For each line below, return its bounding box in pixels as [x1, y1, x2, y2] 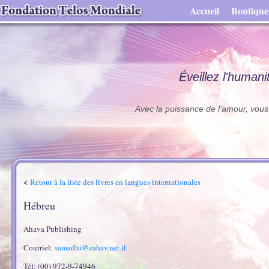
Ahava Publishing [23, 223, 82, 234]
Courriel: [23, 242, 55, 253]
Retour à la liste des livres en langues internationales [30, 177, 201, 187]
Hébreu [23, 198, 55, 213]
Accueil [190, 4, 219, 17]
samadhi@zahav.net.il [55, 242, 126, 253]
